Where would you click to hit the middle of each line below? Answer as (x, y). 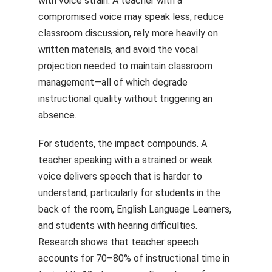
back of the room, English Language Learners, (135, 209)
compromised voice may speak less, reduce (131, 17)
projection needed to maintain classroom (125, 66)
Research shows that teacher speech (118, 242)
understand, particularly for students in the (129, 193)
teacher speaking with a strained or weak (125, 160)
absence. (57, 115)
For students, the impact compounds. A (123, 144)
